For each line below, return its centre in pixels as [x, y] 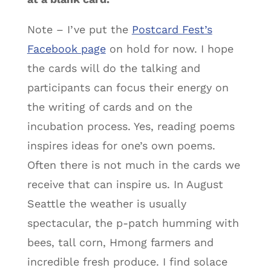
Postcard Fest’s [172, 29]
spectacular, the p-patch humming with [133, 223]
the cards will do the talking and [113, 68]
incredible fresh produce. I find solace [127, 261]
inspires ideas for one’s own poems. [121, 145]
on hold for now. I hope [169, 48]
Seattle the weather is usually [106, 203]
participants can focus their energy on [128, 87]
